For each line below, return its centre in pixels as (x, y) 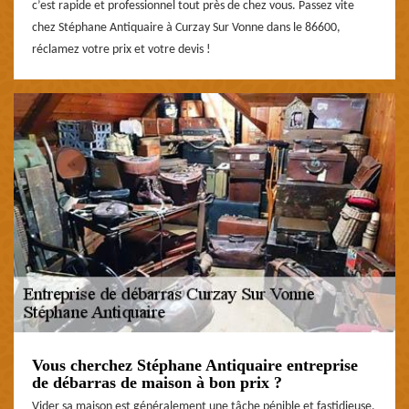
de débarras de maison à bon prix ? (157, 382)
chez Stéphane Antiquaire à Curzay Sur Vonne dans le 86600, (186, 27)
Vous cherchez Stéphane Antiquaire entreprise (195, 365)
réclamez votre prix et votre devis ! (121, 49)
